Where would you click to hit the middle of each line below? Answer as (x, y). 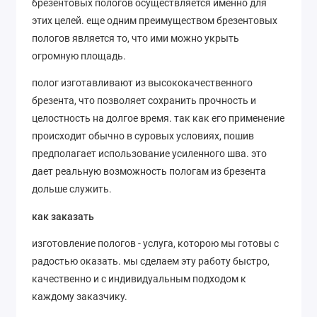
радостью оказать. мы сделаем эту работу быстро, (151, 261)
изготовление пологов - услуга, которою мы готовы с (155, 244)
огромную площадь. (79, 56)
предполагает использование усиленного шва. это (149, 154)
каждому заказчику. (80, 297)
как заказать (64, 216)
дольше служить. (72, 189)
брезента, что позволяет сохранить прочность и (144, 101)
